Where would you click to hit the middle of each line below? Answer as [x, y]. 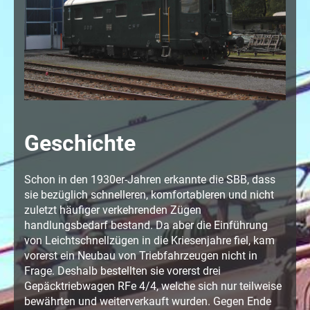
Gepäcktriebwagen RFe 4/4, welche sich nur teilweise [153, 286]
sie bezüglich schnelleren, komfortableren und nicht [149, 194]
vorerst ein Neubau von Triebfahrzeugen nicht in [141, 255]
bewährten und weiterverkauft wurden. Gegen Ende [148, 301]
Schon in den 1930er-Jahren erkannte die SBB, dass [150, 179]
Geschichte [80, 143]
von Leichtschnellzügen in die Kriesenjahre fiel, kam [149, 240]
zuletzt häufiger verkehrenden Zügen [113, 210]
